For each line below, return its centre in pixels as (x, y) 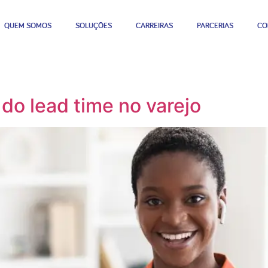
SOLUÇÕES (94, 25)
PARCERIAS (215, 25)
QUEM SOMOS (28, 25)
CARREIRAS (155, 25)
